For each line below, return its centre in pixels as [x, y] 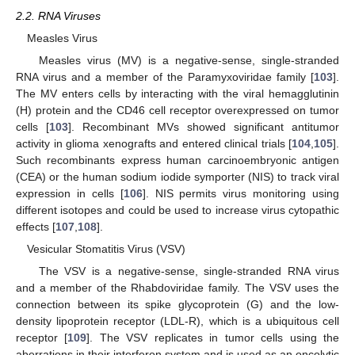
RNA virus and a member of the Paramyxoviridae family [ [165, 76]
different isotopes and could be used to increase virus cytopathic [177, 210]
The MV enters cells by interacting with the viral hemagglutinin [177, 93]
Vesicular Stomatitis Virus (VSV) [107, 249]
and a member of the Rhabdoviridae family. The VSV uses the [177, 288]
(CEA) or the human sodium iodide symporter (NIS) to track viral [177, 176]
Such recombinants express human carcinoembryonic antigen [177, 160]
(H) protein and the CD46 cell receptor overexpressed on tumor [177, 110]
